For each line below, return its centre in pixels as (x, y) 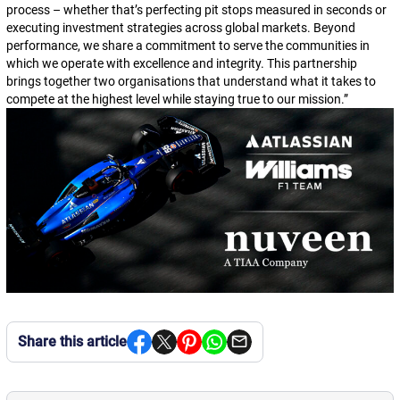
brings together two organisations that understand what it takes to (191, 81)
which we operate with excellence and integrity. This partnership (181, 63)
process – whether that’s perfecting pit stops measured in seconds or (196, 10)
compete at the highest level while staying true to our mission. (175, 99)
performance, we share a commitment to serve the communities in (187, 46)
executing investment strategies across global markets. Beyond (180, 28)
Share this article (72, 341)
